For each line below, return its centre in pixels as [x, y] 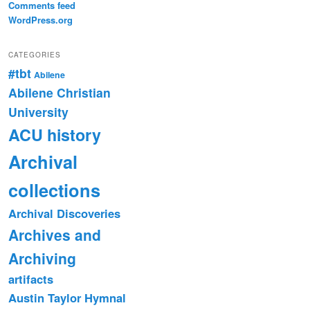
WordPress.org [40, 20]
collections [54, 190]
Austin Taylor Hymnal [67, 297]
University [38, 111]
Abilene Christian [60, 92]
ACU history [55, 134]
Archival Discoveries [64, 213]
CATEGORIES [35, 54]
